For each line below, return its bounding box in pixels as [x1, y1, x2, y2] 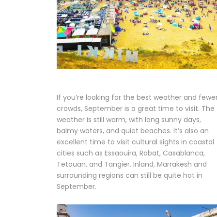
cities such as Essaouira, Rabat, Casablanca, [57, 148, 205, 158]
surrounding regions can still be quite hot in [57, 170, 202, 181]
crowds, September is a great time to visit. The [57, 104, 215, 114]
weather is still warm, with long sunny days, [57, 115, 201, 125]
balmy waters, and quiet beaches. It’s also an [57, 126, 209, 136]
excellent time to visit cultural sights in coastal [57, 137, 214, 147]
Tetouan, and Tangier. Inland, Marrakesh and [57, 159, 207, 170]
